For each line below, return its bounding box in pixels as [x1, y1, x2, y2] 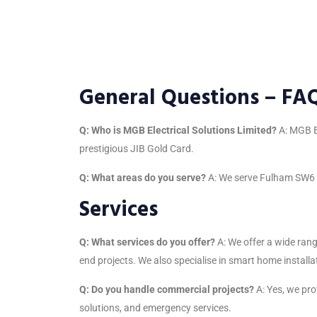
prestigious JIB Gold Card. [79, 142, 194, 154]
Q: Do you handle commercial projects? [79, 283, 254, 295]
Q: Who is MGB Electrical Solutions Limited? [79, 124, 277, 136]
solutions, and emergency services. [79, 301, 231, 313]
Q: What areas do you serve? [79, 171, 206, 183]
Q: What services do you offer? [79, 236, 215, 248]
